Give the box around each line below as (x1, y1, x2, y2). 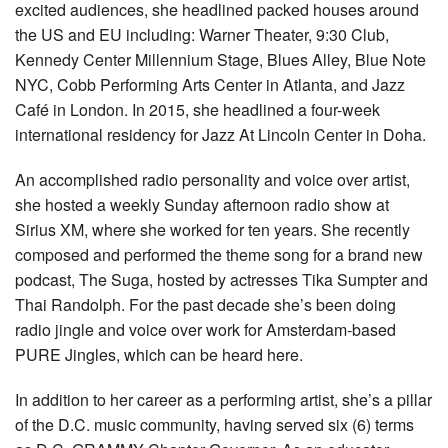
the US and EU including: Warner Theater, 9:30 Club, (15, 23, 389, 47)
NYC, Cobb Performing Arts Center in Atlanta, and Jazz (15, 73, 405, 97)
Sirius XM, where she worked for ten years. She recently (15, 218, 410, 242)
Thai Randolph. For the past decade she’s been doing (15, 293, 396, 317)
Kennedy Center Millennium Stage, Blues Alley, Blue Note (15, 48, 426, 72)
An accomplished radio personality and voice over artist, (15, 168, 410, 192)
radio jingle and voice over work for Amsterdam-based (15, 318, 396, 342)
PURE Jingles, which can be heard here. (15, 343, 303, 367)
